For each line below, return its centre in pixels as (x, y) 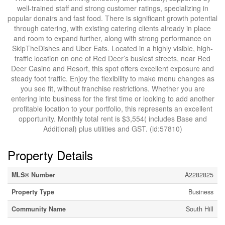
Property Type (33, 192)
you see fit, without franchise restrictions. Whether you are (113, 88)
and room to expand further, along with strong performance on (113, 38)
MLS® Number (33, 175)
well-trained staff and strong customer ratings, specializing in (113, 8)
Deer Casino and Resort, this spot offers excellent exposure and (113, 68)
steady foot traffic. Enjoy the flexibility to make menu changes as (113, 78)
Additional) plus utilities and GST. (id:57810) (113, 129)
